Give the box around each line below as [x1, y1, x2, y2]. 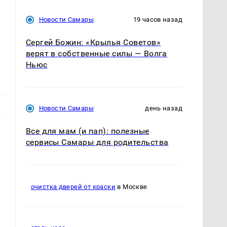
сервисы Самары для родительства [25, 137, 169, 147]
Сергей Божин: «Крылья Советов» [25, 37, 161, 47]
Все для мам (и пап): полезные [25, 126, 149, 136]
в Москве [115, 183, 147, 191]
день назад [145, 104, 182, 112]
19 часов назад [133, 15, 182, 23]
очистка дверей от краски [30, 183, 116, 191]
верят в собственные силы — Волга [25, 48, 167, 58]
